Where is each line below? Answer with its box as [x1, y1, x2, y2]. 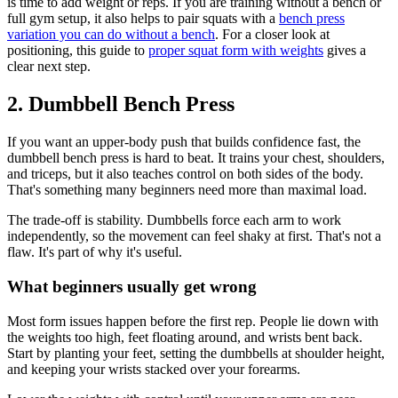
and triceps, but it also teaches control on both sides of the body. [7, 166, 363, 182]
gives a [323, 43, 366, 59]
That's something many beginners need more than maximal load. [7, 182, 367, 198]
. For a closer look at [215, 27, 330, 43]
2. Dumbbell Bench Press [7, 92, 235, 116]
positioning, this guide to [7, 43, 148, 59]
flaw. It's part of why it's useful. [7, 244, 182, 260]
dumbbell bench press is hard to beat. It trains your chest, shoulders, [7, 150, 385, 166]
